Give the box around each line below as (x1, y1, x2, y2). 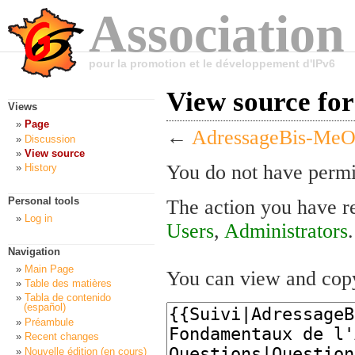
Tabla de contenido (25, 292, 111, 304)
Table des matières (25, 277, 112, 290)
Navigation (8, 245, 60, 258)
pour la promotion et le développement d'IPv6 (89, 57, 335, 70)
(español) (24, 301, 66, 314)
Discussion (25, 132, 75, 145)
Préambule (25, 315, 74, 328)
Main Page (25, 262, 74, 275)
